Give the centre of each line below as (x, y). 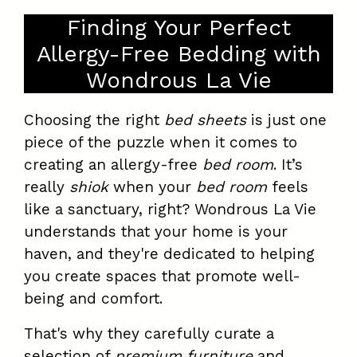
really (47, 187)
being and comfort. (93, 299)
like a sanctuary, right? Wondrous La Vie (170, 210)
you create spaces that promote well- (162, 277)
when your (152, 187)
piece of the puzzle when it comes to (161, 143)
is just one (286, 120)
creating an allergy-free (113, 165)
